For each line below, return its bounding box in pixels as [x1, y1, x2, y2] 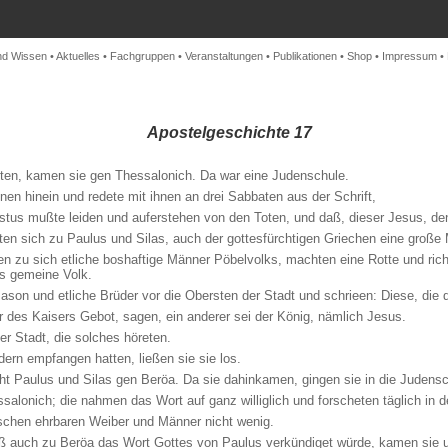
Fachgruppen [110, 50, 175, 62]
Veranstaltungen [185, 50, 263, 62]
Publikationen [273, 50, 337, 62]
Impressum [382, 50, 437, 62]
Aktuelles [56, 50, 100, 62]
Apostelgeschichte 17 [146, 124, 312, 141]
